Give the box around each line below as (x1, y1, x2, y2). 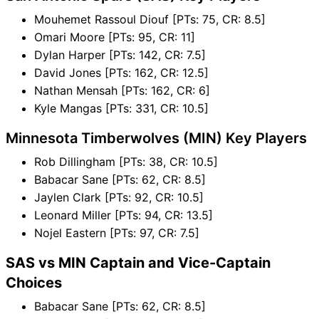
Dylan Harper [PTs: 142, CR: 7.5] (34, 47, 206, 62)
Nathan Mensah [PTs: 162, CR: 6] (34, 83, 210, 98)
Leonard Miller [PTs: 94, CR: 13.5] (34, 207, 213, 222)
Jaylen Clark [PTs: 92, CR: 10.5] (34, 189, 204, 204)
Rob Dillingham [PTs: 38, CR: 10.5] (34, 154, 218, 169)
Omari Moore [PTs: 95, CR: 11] (34, 29, 195, 44)
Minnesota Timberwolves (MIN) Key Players (6, 129, 307, 147)
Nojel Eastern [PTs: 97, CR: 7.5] (34, 225, 199, 240)
